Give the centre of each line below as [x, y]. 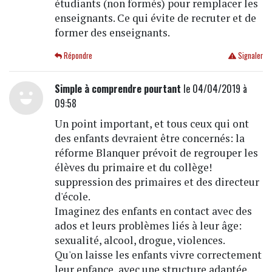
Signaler [249, 55]
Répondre [77, 55]
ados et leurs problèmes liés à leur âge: [148, 225]
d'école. [72, 196]
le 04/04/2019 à [214, 88]
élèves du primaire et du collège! [133, 167]
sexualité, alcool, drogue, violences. [140, 240]
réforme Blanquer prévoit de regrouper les [156, 152]
